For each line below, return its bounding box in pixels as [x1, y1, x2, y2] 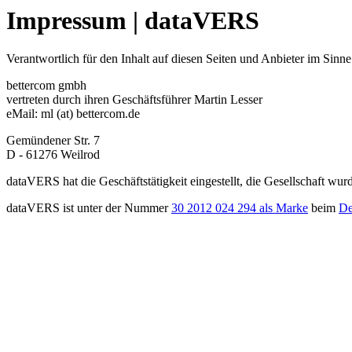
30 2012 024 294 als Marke [171, 201, 308, 215]
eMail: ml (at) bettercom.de [6, 107, 140, 121]
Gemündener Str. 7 [6, 134, 100, 148]
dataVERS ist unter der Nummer [6, 201, 171, 215]
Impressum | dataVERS [6, 6, 259, 35]
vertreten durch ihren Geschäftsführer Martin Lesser [6, 93, 262, 107]
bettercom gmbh [6, 79, 86, 93]
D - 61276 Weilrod [6, 148, 100, 162]
